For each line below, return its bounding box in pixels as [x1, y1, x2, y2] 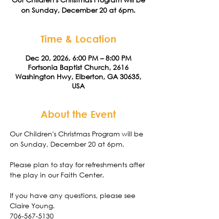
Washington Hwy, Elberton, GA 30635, [15, 72, 141, 81]
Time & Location [40, 33, 116, 44]
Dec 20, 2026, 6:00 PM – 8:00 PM [25, 53, 131, 63]
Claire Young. [10, 201, 55, 210]
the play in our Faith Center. [10, 170, 106, 179]
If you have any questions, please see [10, 191, 137, 200]
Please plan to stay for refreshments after [10, 160, 147, 169]
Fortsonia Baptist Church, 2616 [28, 63, 129, 72]
